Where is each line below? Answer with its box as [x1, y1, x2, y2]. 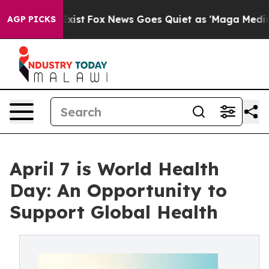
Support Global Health [10, 201, 218, 223]
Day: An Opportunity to [10, 179, 227, 202]
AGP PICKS [7, 14, 56, 25]
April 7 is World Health [10, 157, 219, 180]
